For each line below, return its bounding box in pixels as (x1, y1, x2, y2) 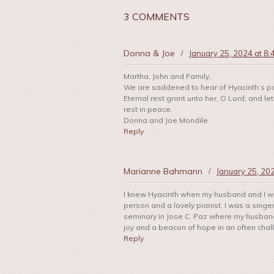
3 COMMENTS (124, 10, 190, 23)
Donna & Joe (124, 48, 175, 59)
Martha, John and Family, (124, 72, 211, 81)
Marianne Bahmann (124, 166, 202, 177)
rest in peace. (124, 105, 172, 114)
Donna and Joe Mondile (124, 116, 208, 125)
